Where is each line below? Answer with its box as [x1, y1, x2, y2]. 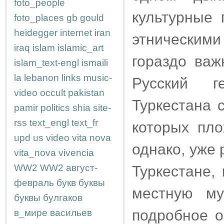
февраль [14, 177, 54, 188]
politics [40, 102, 70, 113]
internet [60, 27, 92, 38]
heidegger [14, 27, 57, 38]
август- [66, 162, 97, 173]
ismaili [81, 57, 108, 68]
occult [40, 87, 65, 98]
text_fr [71, 117, 98, 128]
